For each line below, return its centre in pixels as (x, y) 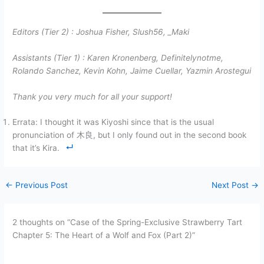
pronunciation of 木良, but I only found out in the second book (130, 135)
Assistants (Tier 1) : (49, 57)
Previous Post (41, 185)
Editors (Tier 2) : (43, 32)
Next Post (231, 185)
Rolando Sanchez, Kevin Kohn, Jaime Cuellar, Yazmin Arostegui (132, 70)
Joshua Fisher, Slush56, (122, 32)
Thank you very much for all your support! (93, 96)
